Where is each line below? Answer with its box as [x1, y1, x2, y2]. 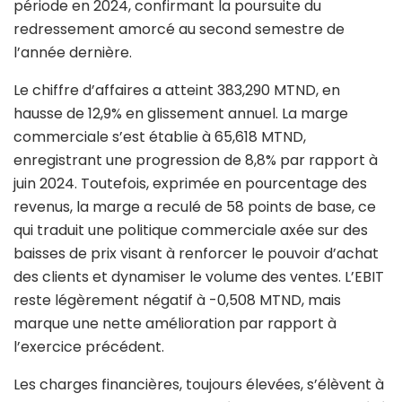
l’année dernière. [13, 41, 132, 63]
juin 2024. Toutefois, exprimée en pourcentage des [13, 172, 367, 194]
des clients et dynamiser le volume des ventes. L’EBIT [13, 266, 384, 287]
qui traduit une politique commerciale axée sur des [13, 219, 368, 240]
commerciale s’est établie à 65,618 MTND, [13, 126, 306, 147]
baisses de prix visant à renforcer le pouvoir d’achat [13, 242, 379, 264]
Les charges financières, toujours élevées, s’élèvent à [13, 373, 384, 395]
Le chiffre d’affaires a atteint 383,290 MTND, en [13, 79, 340, 100]
